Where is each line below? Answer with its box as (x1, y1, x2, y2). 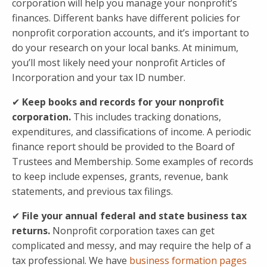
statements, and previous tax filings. (12, 185, 173, 198)
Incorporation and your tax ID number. (12, 71, 185, 85)
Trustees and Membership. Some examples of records (12, 155, 253, 169)
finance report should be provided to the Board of (12, 140, 235, 154)
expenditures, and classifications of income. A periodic (12, 125, 251, 139)
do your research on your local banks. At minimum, (12, 41, 238, 55)
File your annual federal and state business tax (20, 209, 247, 223)
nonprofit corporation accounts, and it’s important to (12, 26, 249, 40)
